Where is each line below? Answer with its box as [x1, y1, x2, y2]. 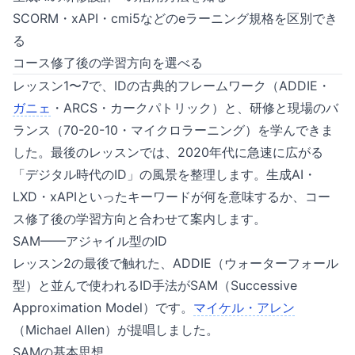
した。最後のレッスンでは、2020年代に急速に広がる [13, 144, 323, 160]
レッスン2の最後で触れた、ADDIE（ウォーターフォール [13, 255, 338, 271]
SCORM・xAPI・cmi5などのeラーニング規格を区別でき [13, 10, 338, 26]
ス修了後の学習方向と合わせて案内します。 [13, 211, 266, 227]
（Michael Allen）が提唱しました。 [13, 322, 219, 338]
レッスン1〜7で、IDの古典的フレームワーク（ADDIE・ [13, 78, 330, 94]
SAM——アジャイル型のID [13, 233, 167, 249]
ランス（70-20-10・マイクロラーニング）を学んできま [13, 122, 334, 138]
